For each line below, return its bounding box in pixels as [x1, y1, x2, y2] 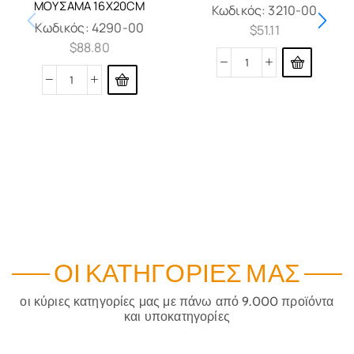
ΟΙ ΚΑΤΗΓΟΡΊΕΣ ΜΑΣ [54, 258, 300, 291]
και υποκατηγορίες [124, 309, 230, 325]
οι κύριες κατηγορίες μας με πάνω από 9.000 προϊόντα [20, 294, 334, 310]
